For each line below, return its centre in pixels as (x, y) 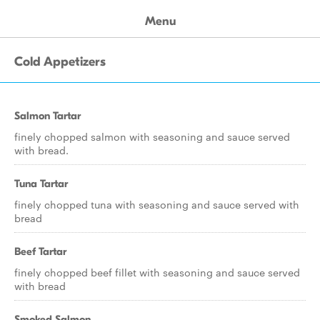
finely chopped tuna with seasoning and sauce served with (157, 204)
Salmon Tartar (47, 116)
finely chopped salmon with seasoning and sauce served (152, 136)
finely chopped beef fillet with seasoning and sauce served (157, 272)
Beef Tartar (40, 251)
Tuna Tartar (41, 184)
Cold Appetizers (60, 62)
